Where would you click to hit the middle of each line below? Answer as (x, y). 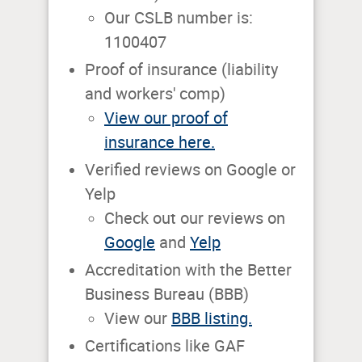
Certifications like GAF (165, 346)
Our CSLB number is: (179, 18)
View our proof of (166, 118)
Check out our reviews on (195, 219)
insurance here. (160, 143)
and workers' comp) (155, 94)
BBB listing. (212, 319)
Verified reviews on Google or (190, 170)
